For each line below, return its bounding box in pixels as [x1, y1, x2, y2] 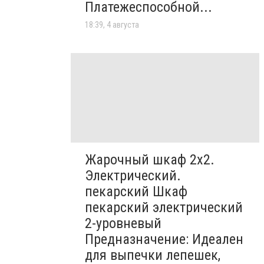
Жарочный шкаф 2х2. [85, 151, 214, 169]
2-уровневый [85, 215, 161, 232]
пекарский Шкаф [85, 183, 187, 200]
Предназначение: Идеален [85, 231, 243, 248]
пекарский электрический [85, 199, 243, 216]
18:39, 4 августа [85, 19, 139, 29]
